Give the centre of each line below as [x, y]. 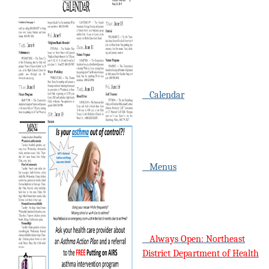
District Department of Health [201, 254]
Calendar [163, 95]
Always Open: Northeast [194, 239]
